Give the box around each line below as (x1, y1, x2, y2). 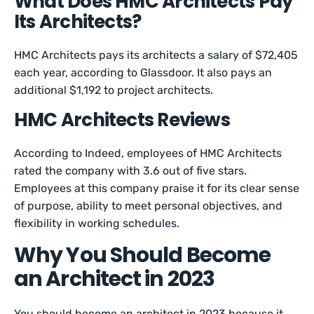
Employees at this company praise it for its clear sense (14, 182, 300, 195)
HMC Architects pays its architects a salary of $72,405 (14, 48, 299, 62)
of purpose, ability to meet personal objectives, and (14, 199, 283, 212)
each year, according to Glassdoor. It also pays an (14, 66, 273, 79)
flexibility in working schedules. (14, 217, 183, 230)
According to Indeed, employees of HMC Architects (14, 146, 282, 160)
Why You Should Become (14, 240, 271, 270)
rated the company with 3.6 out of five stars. (14, 164, 247, 177)
